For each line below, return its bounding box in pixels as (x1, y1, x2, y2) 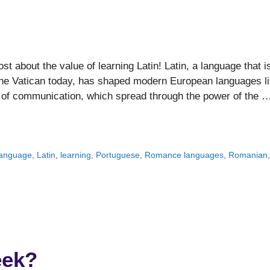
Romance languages (145, 150, 224, 160)
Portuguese (96, 150, 140, 160)
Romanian (228, 150, 268, 160)
